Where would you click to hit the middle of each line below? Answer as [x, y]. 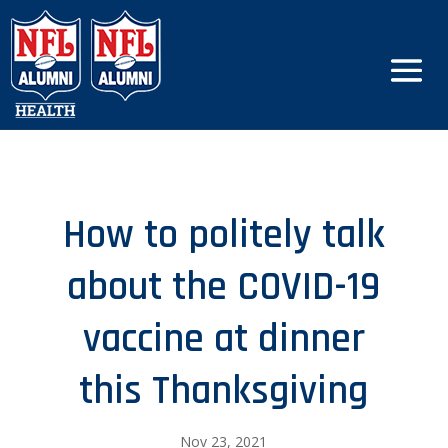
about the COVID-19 [224, 287]
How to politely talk [223, 235]
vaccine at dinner [223, 339]
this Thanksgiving [224, 391]
